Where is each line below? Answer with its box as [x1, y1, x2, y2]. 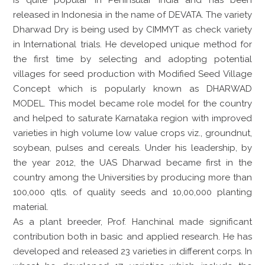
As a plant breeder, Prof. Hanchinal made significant [13, 216, 252, 227]
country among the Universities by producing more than [13, 172, 252, 183]
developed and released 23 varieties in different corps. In [13, 245, 252, 257]
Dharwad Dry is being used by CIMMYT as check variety [13, 24, 252, 35]
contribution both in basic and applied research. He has [13, 231, 252, 242]
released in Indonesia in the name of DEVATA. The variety [13, 9, 252, 20]
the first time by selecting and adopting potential [13, 53, 252, 64]
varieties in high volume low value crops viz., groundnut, [13, 127, 252, 138]
